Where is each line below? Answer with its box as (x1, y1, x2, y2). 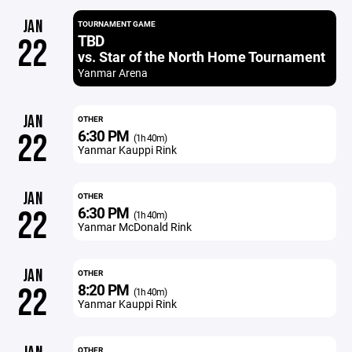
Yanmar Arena (77, 65, 148, 80)
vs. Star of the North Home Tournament (77, 47, 325, 66)
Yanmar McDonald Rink (77, 219, 192, 234)
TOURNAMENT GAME (77, 18, 156, 29)
